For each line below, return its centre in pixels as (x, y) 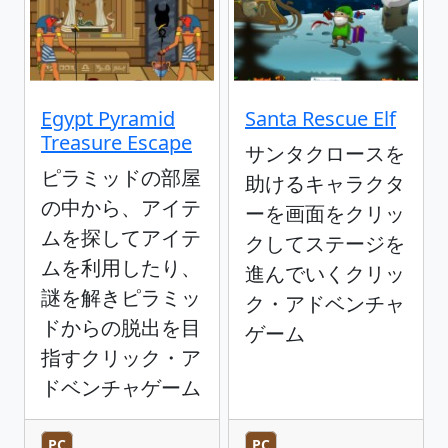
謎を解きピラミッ (121, 298)
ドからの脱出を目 (121, 328)
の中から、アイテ (121, 208)
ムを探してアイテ (121, 238)
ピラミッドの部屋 (121, 178)
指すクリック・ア (121, 358)
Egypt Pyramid (108, 119)
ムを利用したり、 (121, 268)
